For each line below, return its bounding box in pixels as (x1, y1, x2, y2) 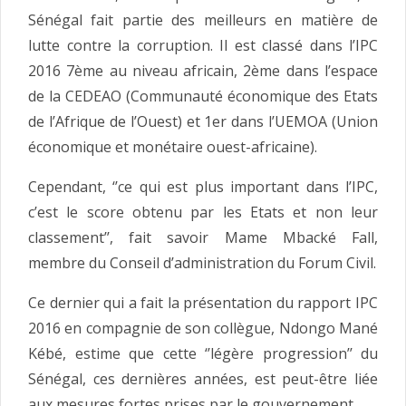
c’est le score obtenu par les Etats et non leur (28, 201, 378, 222)
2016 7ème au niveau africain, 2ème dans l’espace (28, 60, 378, 81)
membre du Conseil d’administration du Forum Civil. (28, 252, 376, 273)
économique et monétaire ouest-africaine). (28, 136, 317, 157)
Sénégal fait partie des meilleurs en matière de (28, 9, 378, 30)
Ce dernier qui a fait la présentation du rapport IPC (28, 292, 378, 313)
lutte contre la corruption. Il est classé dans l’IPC (28, 34, 378, 55)
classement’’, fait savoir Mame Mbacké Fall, (28, 227, 378, 247)
